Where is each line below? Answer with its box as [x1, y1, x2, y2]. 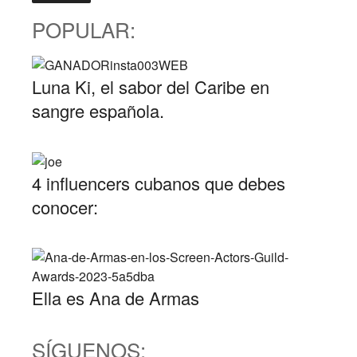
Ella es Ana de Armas [32, 285, 199, 310]
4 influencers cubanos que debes [32, 170, 285, 195]
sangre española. [32, 98, 164, 123]
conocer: [32, 194, 98, 219]
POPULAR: [32, 14, 135, 44]
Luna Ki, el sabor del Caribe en [32, 74, 269, 99]
